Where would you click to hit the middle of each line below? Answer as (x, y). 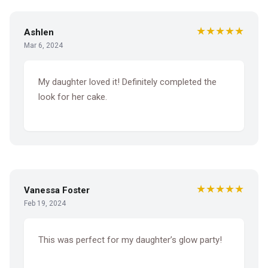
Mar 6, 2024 (43, 46)
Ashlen (39, 33)
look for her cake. (73, 97)
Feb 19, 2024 (45, 203)
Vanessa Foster (57, 190)
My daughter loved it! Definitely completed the (127, 82)
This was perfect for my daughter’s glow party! (130, 240)
